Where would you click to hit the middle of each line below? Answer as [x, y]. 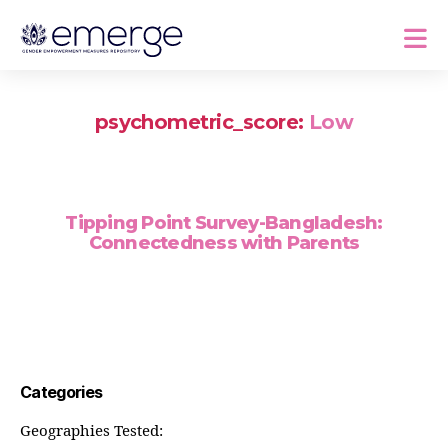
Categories [61, 392]
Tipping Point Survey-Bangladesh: [224, 223]
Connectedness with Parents [224, 243]
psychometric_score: [199, 122]
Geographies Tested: [91, 431]
